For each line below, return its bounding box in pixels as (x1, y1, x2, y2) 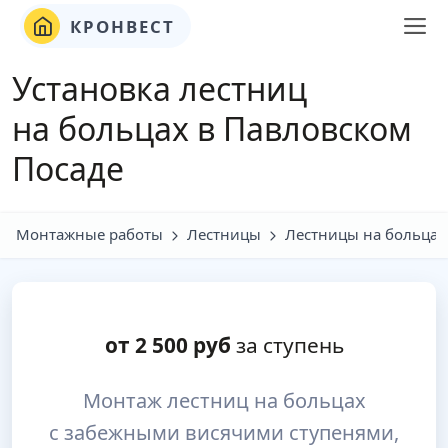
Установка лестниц (12, 67, 307, 110)
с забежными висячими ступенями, (49, 419, 399, 446)
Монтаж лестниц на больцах (82, 387, 366, 414)
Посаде (12, 147, 124, 190)
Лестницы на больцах (285, 224, 446, 244)
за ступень (230, 331, 344, 359)
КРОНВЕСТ (64, 14, 175, 38)
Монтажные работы (16, 224, 163, 244)
